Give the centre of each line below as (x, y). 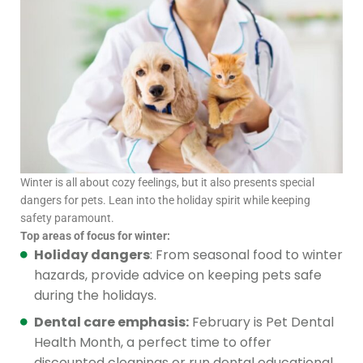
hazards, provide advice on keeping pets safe (178, 275)
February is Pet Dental (261, 322)
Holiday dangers (92, 254)
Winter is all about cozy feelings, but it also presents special (167, 182)
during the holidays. (95, 295)
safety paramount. (67, 218)
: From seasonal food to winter (246, 254)
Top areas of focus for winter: (95, 235)
